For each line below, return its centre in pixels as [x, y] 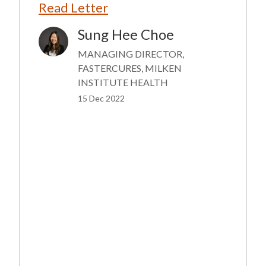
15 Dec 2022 [101, 98]
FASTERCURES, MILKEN [130, 68]
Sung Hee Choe [126, 34]
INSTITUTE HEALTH [123, 82]
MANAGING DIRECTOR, [131, 54]
